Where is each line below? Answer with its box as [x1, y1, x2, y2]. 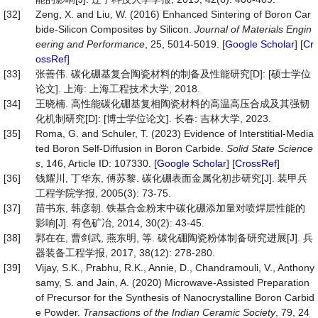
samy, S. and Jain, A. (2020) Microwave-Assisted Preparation [35, 277, 309, 288]
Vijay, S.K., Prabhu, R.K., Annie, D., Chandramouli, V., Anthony [35, 262, 314, 273]
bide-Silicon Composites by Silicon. [35, 23, 194, 35]
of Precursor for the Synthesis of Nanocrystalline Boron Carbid [35, 292, 314, 303]
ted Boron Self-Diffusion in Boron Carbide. [35, 143, 226, 154]
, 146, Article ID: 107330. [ [40, 158, 157, 169]
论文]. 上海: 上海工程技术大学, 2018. [35, 83, 200, 94]
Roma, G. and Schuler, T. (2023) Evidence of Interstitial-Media [35, 128, 314, 139]
